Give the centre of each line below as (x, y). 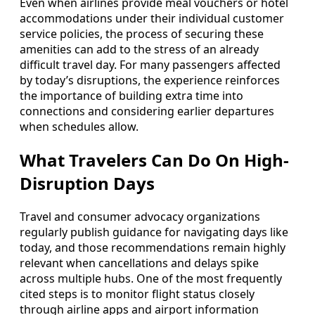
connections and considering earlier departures (147, 111)
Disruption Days (87, 184)
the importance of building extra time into (131, 96)
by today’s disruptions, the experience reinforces (150, 81)
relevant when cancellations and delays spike (139, 263)
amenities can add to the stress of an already (139, 50)
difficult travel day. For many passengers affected (150, 65)
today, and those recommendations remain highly (153, 247)
